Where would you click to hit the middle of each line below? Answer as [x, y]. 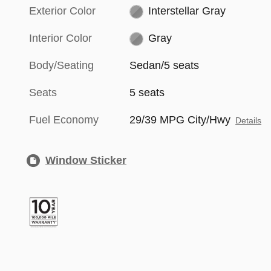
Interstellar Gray [187, 11]
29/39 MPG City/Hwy [180, 120]
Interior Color [60, 38]
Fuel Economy [64, 120]
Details [249, 121]
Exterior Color [62, 11]
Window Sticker [86, 161]
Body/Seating [61, 66]
